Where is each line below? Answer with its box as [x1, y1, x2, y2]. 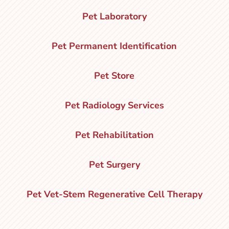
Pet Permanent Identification [52, 39, 177, 52]
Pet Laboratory [82, 10, 147, 22]
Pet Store [94, 69, 135, 82]
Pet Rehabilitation [75, 128, 154, 141]
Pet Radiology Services [64, 99, 164, 111]
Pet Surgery [88, 158, 140, 171]
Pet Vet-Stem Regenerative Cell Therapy [26, 188, 202, 200]
